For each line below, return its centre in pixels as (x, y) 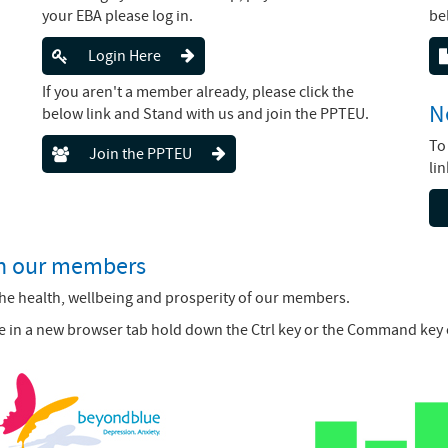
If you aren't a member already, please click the (197, 91)
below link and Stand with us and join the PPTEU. (205, 113)
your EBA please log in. (117, 15)
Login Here (124, 55)
